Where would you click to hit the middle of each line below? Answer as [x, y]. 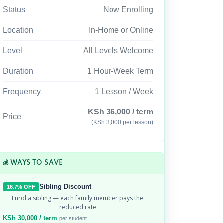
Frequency [22, 92]
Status [14, 10]
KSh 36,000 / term [121, 112]
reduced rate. [79, 207]
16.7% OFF [21, 187]
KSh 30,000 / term [31, 218]
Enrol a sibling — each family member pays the [78, 198]
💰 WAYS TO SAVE [33, 163]
